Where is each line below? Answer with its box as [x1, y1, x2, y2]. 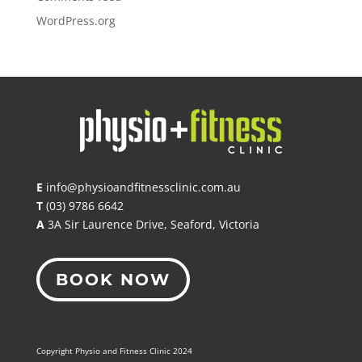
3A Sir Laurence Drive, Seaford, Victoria [44, 217, 259, 233]
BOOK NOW [55, 270, 170, 290]
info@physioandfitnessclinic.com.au [45, 179, 241, 196]
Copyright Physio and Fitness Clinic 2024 [36, 345, 192, 357]
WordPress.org [36, 13, 116, 29]
